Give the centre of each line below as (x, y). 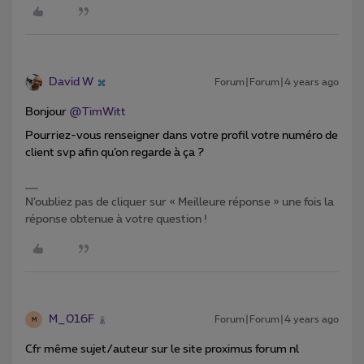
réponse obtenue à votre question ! (116, 220)
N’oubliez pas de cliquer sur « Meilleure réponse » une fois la (180, 203)
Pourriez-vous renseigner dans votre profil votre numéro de (182, 136)
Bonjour (47, 113)
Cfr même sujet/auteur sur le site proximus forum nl (162, 350)
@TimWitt (97, 113)
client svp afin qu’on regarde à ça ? (115, 153)
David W (71, 82)
